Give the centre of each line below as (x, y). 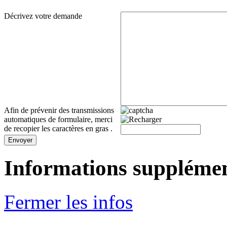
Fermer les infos (68, 202)
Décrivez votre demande (43, 16)
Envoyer (20, 140)
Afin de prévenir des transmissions (59, 110)
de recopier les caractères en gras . (58, 129)
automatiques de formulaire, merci (58, 120)
